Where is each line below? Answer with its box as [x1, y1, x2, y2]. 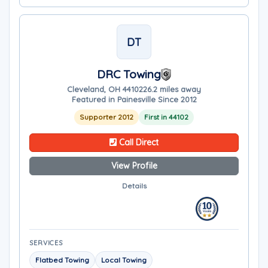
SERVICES [29, 239, 63, 247]
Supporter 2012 [80, 112, 133, 121]
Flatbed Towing [35, 255, 89, 264]
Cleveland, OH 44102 [67, 84, 143, 94]
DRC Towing [96, 67, 161, 81]
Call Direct [117, 137, 159, 148]
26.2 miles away [143, 84, 201, 94]
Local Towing [101, 255, 147, 264]
